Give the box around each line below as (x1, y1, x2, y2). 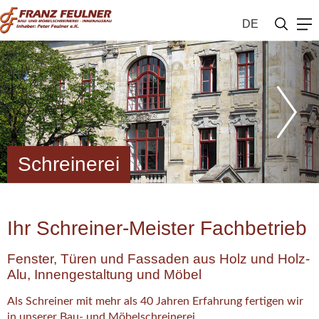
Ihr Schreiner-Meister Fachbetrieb (7, 217, 307, 239)
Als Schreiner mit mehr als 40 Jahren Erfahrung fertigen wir (7, 296, 303, 307)
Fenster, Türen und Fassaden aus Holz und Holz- (7, 251, 310, 266)
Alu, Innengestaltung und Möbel (7, 267, 205, 282)
